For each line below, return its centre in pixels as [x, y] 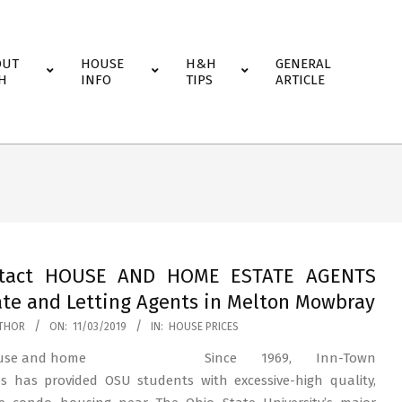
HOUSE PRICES [204, 327]
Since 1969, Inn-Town [290, 358]
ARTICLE [300, 80]
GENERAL [303, 64]
